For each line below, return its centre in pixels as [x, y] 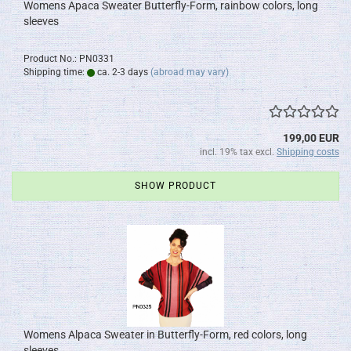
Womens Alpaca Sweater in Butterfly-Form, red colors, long [165, 335]
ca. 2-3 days [121, 72]
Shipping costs [308, 152]
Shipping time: [55, 72]
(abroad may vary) [190, 72]
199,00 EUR [311, 138]
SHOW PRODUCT [175, 186]
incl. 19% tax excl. [238, 152]
